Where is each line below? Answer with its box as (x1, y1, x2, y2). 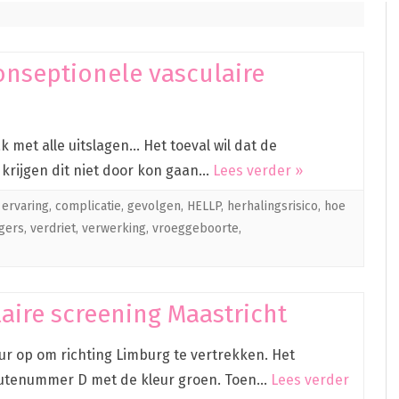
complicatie (55, 199, 121, 215)
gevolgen (127, 199, 181, 215)
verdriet (30, 221, 76, 237)
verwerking (82, 221, 146, 237)
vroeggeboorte (152, 221, 239, 237)
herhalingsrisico (227, 199, 318, 215)
